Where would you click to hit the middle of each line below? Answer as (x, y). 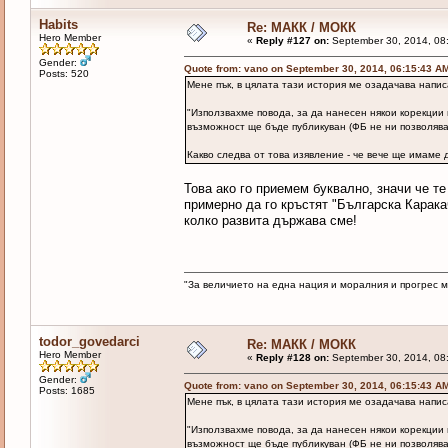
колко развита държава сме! (270, 221)
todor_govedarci (89, 342)
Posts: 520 (63, 74)
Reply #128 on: (292, 358)
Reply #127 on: (292, 41)
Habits (58, 25)
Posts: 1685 (66, 391)
